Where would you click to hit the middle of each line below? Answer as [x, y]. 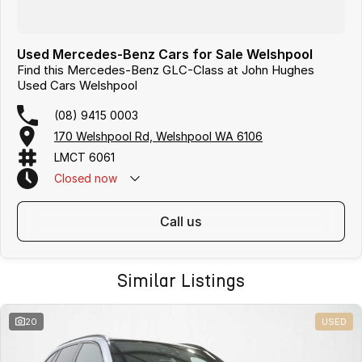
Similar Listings [181, 280]
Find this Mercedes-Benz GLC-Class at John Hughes [166, 69]
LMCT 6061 [84, 158]
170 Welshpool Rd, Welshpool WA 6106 [158, 137]
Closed [73, 179]
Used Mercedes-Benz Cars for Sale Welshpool [165, 54]
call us [186, 221]
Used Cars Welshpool [77, 85]
